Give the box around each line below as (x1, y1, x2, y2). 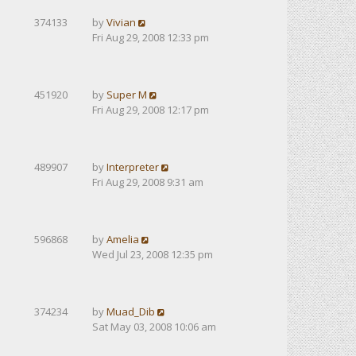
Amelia (106, 232, 139, 246)
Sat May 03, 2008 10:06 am (92, 319, 216, 334)
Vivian (106, 15, 136, 29)
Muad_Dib (106, 304, 155, 319)
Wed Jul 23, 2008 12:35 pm (92, 247, 213, 261)
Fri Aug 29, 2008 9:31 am (92, 175, 203, 189)
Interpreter (106, 160, 159, 174)
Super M (106, 87, 147, 102)
